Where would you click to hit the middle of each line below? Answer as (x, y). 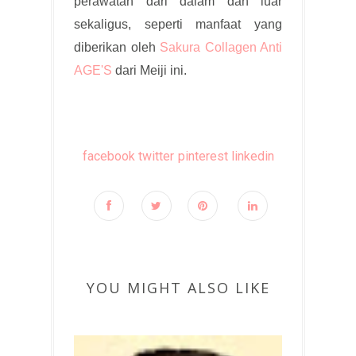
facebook (108, 156)
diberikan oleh (117, 47)
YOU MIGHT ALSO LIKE (178, 287)
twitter (156, 156)
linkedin (252, 156)
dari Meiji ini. (149, 70)
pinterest (203, 156)
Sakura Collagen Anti (221, 47)
